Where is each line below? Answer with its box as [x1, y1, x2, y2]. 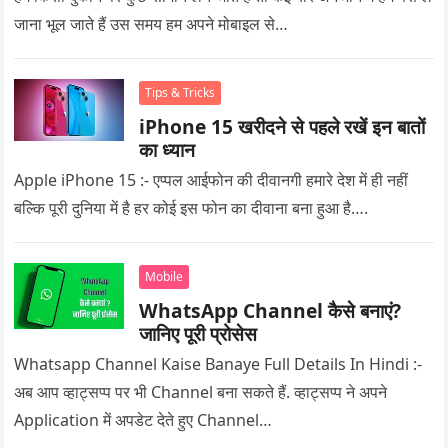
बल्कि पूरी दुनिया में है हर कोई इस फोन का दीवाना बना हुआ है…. [14, 196, 369, 219]
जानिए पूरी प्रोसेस [139, 319, 258, 347]
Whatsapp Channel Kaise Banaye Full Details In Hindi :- [14, 352, 423, 375]
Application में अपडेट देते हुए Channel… [14, 408, 273, 431]
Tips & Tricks [145, 83, 216, 101]
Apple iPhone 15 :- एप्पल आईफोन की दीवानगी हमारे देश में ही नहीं [14, 168, 409, 191]
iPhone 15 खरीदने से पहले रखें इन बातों [139, 112, 426, 140]
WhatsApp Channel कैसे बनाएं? [139, 296, 402, 324]
